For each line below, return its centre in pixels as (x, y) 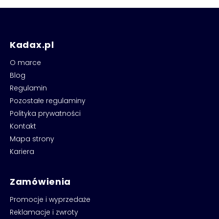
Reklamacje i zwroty (44, 212)
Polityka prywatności (45, 114)
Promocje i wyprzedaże (50, 200)
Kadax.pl (32, 45)
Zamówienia (41, 182)
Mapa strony (32, 139)
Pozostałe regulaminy (48, 101)
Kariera (22, 152)
